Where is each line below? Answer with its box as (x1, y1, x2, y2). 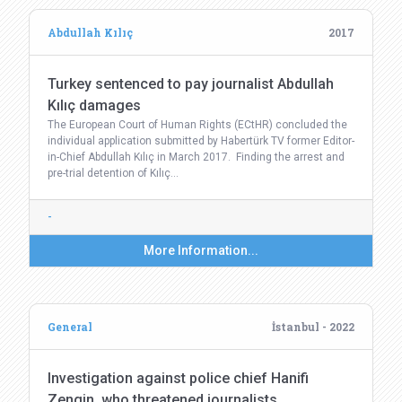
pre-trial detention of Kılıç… (48, 167, 179, 179)
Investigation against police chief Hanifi (48, 370, 309, 387)
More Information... (144, 243, 258, 258)
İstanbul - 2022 (272, 319, 354, 334)
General (48, 319, 92, 334)
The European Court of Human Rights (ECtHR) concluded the (48, 118, 347, 131)
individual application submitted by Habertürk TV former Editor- (48, 135, 354, 147)
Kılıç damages (48, 97, 141, 114)
